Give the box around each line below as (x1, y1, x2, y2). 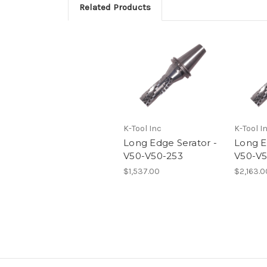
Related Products (79, 2, 151, 13)
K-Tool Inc (123, 123, 162, 134)
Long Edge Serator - (123, 137, 217, 149)
